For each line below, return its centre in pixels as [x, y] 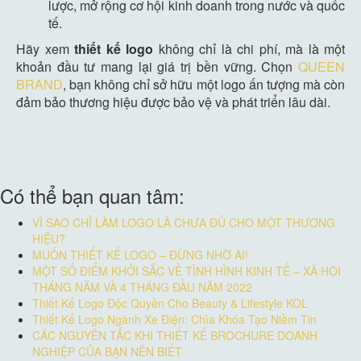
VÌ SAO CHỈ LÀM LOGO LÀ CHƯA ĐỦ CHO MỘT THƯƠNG [184, 222]
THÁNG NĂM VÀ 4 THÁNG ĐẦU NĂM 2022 [142, 286]
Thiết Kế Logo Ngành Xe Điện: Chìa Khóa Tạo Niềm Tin [174, 319]
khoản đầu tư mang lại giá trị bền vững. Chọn [157, 66]
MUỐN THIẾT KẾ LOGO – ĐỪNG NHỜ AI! [140, 254]
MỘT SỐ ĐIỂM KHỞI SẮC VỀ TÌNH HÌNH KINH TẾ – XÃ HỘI [187, 270]
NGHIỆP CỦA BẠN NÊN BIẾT [107, 351]
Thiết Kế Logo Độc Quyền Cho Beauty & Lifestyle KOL [170, 303]
